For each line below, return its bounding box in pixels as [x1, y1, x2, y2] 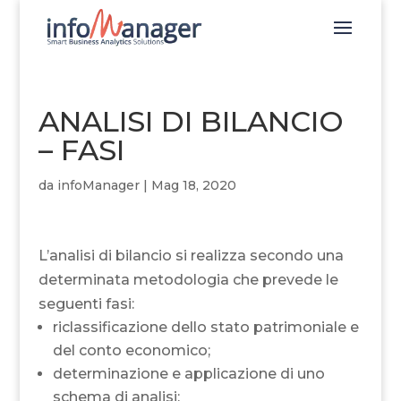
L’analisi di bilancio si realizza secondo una [38, 246, 344, 264]
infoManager [56, 176, 140, 193]
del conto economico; [52, 341, 210, 359]
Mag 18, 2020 [150, 176, 236, 193]
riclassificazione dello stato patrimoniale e [52, 318, 359, 336]
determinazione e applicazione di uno [52, 364, 325, 382]
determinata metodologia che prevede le [38, 270, 338, 288]
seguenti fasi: [38, 294, 134, 312]
